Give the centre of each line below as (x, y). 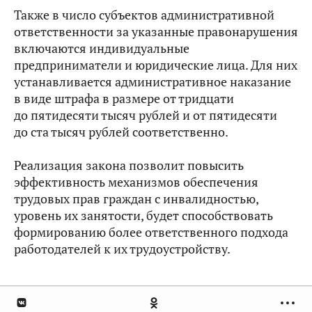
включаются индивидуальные (102, 48)
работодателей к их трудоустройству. (122, 249)
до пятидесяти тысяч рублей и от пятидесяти (146, 115)
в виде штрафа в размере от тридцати (124, 99)
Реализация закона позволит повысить (129, 165)
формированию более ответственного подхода (151, 232)
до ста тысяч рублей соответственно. (121, 132)
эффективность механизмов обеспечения (136, 182)
